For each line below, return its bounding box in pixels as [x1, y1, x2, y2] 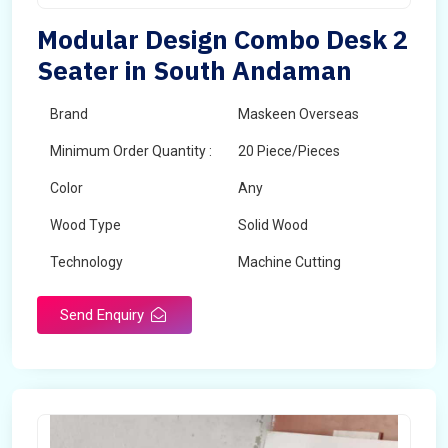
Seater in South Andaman [37, 53, 352, 87]
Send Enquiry [60, 306, 148, 324]
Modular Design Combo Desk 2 [37, 22, 409, 56]
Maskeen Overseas [238, 106, 359, 122]
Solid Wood [238, 217, 308, 233]
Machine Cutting [238, 254, 341, 270]
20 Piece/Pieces [238, 143, 340, 159]
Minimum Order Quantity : [50, 143, 212, 159]
